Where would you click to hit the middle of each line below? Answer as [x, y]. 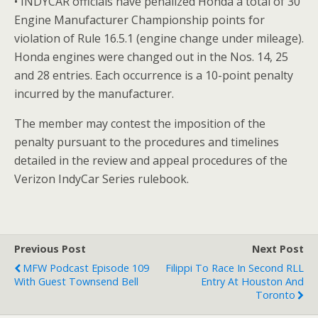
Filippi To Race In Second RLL [235, 268]
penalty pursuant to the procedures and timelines [147, 142]
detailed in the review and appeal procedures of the [151, 160]
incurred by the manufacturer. [94, 94]
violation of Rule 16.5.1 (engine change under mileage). [159, 38]
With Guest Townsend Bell [76, 281]
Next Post [278, 249]
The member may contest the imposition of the [140, 124]
